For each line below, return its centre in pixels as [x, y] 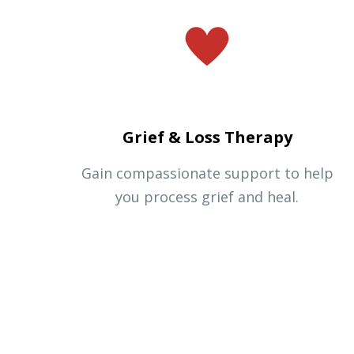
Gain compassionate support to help [207, 173]
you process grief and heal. [207, 196]
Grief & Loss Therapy [207, 137]
